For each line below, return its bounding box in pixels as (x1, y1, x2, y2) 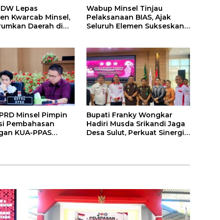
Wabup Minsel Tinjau (86, 3, 163, 13)
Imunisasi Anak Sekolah (86, 30, 173, 39)
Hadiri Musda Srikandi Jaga (86, 119, 185, 129)
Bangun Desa (86, 137, 135, 146)
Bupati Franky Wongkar (86, 110, 172, 120)
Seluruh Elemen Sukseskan (86, 21, 184, 30)
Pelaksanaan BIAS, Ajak (86, 12, 171, 22)
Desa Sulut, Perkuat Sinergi (86, 128, 184, 137)
